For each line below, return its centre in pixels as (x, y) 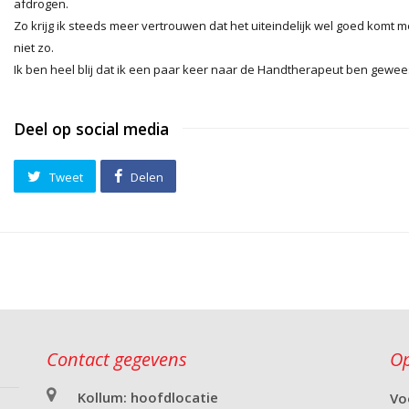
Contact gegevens (116, 359)
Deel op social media (91, 129)
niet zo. (34, 47)
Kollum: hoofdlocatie (148, 397)
